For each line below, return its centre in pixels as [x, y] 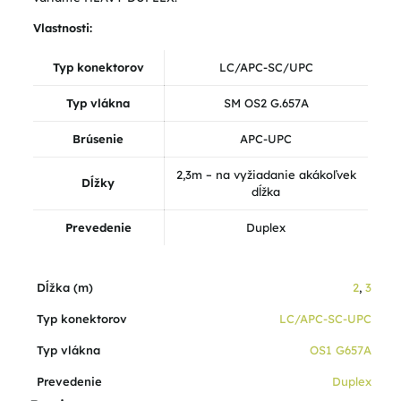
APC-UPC [266, 139]
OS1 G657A [341, 350]
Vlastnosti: [62, 28]
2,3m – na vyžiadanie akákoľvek [266, 175]
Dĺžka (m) [65, 287]
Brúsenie [98, 139]
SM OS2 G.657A [266, 103]
